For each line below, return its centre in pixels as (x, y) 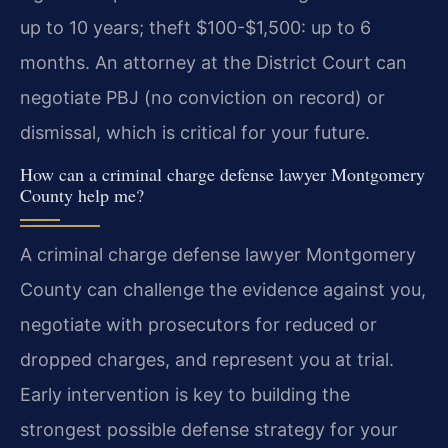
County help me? (82, 195)
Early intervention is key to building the (185, 395)
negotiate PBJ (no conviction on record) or (202, 97)
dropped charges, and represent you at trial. (207, 360)
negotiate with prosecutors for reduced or (198, 325)
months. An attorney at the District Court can (213, 62)
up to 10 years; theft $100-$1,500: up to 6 (195, 27)
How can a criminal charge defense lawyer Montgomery (222, 174)
